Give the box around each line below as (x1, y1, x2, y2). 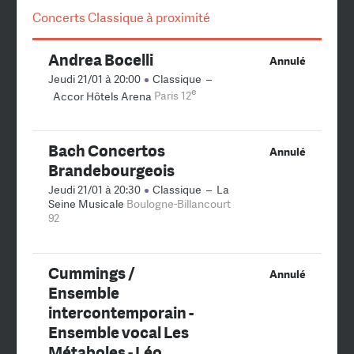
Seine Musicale (48, 197, 124, 212)
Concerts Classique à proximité (32, 9, 210, 26)
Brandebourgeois (48, 160, 175, 182)
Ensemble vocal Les (48, 322, 189, 344)
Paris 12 (154, 88, 191, 104)
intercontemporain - (48, 302, 194, 324)
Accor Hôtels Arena (53, 88, 152, 104)
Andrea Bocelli (48, 48, 153, 70)
